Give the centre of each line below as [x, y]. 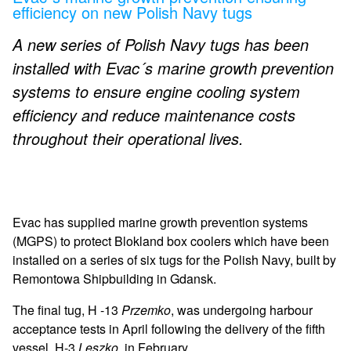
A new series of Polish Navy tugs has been [161, 44]
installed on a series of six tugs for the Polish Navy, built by [174, 259]
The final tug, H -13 [67, 309]
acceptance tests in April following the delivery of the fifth [169, 328]
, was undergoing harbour [242, 309]
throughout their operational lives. [128, 138]
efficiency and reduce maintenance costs [154, 114]
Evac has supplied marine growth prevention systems [160, 222]
